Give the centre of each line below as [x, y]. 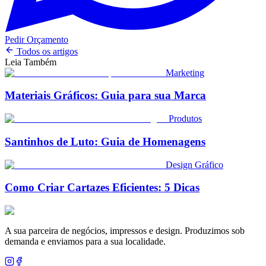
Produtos [185, 119]
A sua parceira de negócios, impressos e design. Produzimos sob [125, 231]
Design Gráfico [194, 164]
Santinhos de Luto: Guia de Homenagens [105, 141]
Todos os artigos [46, 51]
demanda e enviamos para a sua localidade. [85, 242]
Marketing [185, 72]
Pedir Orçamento [37, 39]
